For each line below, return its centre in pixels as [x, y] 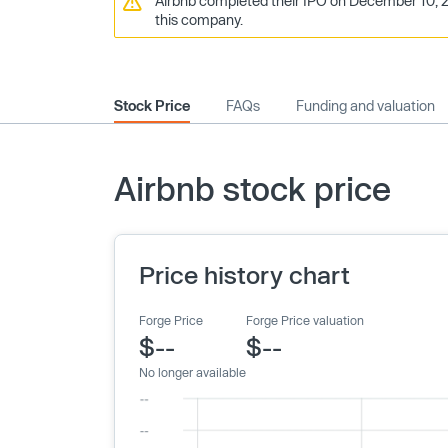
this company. [199, 19]
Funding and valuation [365, 105]
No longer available [192, 372]
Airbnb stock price [252, 188]
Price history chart [244, 274]
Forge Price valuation [305, 320]
